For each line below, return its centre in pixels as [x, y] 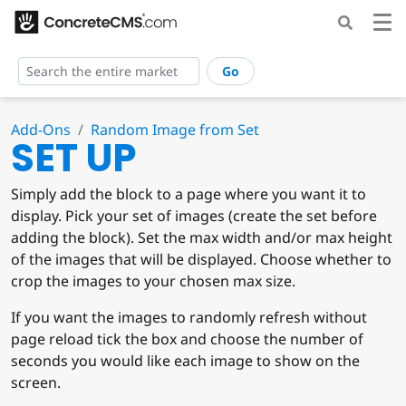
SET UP [73, 159]
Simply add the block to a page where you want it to [188, 194]
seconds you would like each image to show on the [185, 361]
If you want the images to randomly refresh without [189, 318]
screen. [36, 383]
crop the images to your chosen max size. [153, 281]
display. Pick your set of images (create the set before [194, 216]
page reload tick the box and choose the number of [187, 339]
